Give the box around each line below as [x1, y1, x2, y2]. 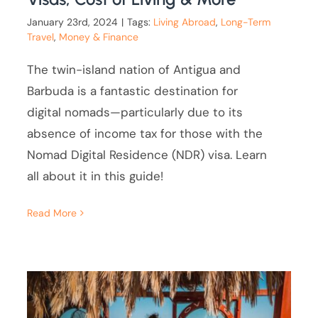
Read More [27, 207, 77, 220]
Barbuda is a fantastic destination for [27, 83, 238, 99]
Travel [27, 31, 55, 44]
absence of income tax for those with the [27, 126, 263, 142]
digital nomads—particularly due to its [27, 104, 243, 121]
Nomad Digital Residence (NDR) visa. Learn [27, 147, 268, 163]
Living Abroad [153, 16, 216, 29]
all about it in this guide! [27, 168, 164, 185]
